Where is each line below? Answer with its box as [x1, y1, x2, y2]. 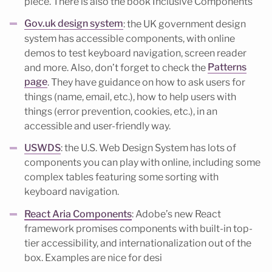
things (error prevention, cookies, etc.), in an [24, 105, 217, 117]
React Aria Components [24, 208, 132, 220]
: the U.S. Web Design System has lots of [61, 142, 236, 154]
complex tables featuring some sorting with [24, 171, 219, 183]
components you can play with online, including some [24, 157, 260, 169]
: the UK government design [123, 18, 246, 30]
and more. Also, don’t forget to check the [24, 61, 208, 73]
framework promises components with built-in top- [24, 223, 253, 235]
